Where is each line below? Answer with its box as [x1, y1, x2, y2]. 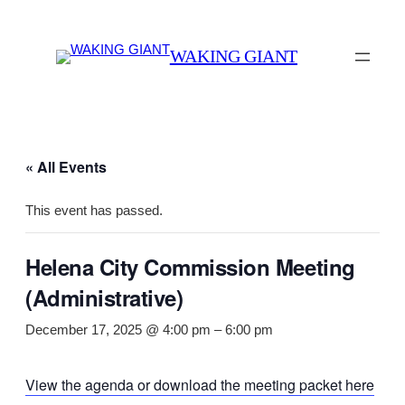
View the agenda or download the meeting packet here [25, 374, 374, 396]
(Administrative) [25, 282, 184, 314]
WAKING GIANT [169, 46, 297, 67]
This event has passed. [25, 203, 163, 219]
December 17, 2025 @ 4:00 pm [25, 323, 211, 338]
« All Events [25, 156, 107, 178]
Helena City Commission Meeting [25, 251, 355, 283]
